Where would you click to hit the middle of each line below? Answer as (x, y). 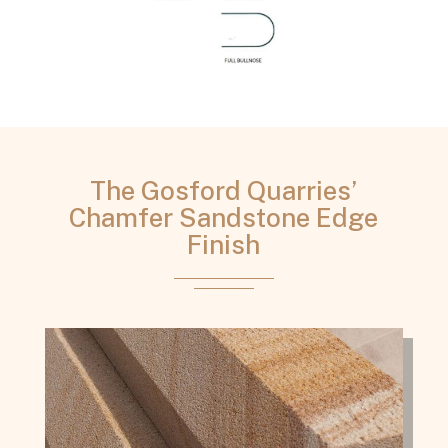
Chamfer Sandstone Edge (224, 217)
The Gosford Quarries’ (224, 190)
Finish (224, 244)
